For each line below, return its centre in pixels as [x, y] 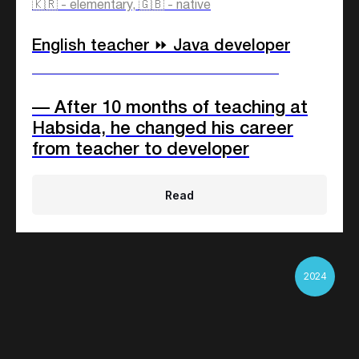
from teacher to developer [141, 150]
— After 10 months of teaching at [170, 109]
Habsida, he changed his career [163, 129]
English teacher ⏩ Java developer [161, 47]
